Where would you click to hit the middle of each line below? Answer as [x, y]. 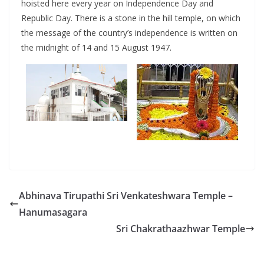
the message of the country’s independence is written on [129, 32]
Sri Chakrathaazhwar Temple [181, 228]
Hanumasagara [53, 212]
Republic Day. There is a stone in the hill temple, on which [131, 18]
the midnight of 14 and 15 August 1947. [96, 47]
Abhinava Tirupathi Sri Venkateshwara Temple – [126, 195]
